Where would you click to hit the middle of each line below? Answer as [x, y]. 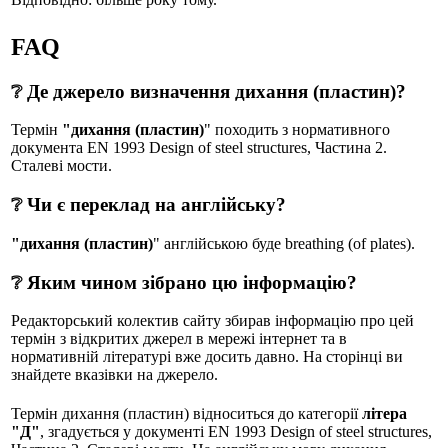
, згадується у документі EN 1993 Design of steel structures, [236, 431]
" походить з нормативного [297, 130]
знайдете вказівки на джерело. [114, 375]
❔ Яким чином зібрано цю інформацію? [184, 282]
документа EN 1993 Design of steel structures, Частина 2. [199, 148]
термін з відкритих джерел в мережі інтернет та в [179, 339]
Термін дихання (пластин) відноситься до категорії [186, 413]
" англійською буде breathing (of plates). [284, 243]
